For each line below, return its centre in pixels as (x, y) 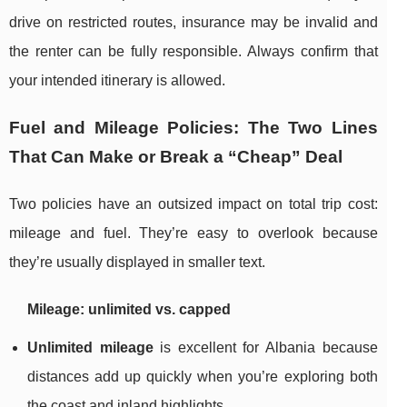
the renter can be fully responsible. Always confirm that (194, 52)
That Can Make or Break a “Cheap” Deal (176, 157)
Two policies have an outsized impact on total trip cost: (194, 204)
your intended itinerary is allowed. (117, 81)
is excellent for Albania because (265, 348)
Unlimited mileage (90, 348)
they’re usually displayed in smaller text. (137, 263)
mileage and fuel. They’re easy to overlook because (194, 233)
